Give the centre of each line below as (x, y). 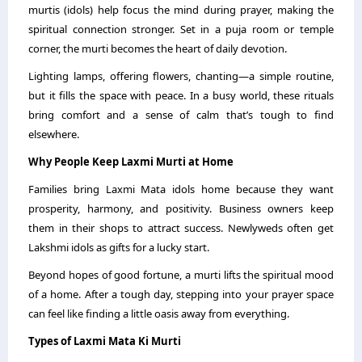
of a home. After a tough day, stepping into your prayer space (181, 294)
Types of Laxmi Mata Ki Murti (105, 341)
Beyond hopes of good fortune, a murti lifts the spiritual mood (181, 275)
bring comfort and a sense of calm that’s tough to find (181, 115)
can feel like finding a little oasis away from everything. (159, 314)
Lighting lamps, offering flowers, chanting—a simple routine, (181, 76)
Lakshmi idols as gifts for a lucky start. (119, 247)
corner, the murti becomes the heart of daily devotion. (158, 48)
